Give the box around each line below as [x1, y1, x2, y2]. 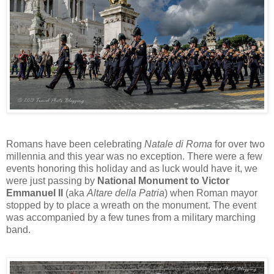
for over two [212, 138, 265, 149]
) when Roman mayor [165, 187, 257, 198]
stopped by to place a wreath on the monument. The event [6, 199, 256, 210]
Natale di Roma [144, 138, 212, 149]
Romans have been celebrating [6, 138, 144, 149]
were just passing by [6, 175, 97, 186]
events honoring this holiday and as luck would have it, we [6, 163, 257, 174]
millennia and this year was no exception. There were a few [6, 150, 262, 161]
